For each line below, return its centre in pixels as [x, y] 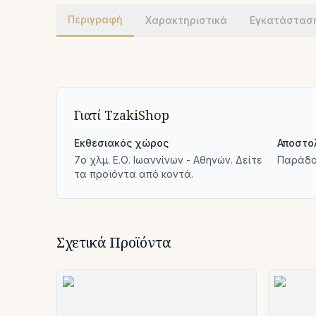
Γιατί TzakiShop [122, 115]
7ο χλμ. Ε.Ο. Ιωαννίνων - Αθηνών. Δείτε [168, 160]
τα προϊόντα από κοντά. [134, 174]
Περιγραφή [95, 19]
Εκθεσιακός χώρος [121, 143]
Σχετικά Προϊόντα [114, 242]
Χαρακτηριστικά [186, 20]
